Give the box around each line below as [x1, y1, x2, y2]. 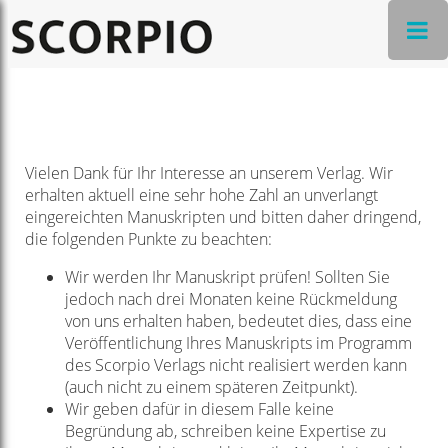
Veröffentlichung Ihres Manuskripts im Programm [64, 332, 412, 354]
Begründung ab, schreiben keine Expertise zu [64, 420, 386, 442]
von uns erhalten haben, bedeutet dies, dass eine [64, 310, 412, 332]
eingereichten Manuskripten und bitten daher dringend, [24, 206, 421, 228]
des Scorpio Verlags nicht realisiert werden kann [64, 354, 407, 376]
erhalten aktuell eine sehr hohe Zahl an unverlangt [24, 184, 378, 206]
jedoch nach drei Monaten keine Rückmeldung [64, 288, 397, 310]
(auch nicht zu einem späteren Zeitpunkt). [64, 376, 358, 398]
